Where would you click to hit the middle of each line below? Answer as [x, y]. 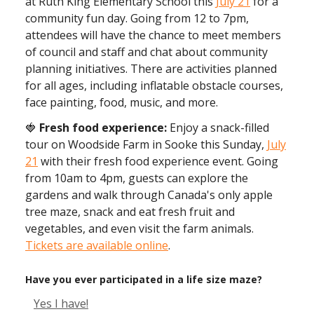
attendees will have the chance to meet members [153, 35]
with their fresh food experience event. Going [158, 161]
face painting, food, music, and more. [122, 102]
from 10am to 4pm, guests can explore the [137, 178]
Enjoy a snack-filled [218, 127]
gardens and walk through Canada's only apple [149, 194]
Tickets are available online [97, 245]
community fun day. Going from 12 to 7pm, [137, 18]
